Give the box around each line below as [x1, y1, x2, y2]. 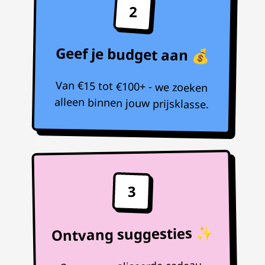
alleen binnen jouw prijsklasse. [54, 94, 209, 112]
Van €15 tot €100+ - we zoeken [56, 77, 208, 95]
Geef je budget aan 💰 [55, 43, 210, 66]
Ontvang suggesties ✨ [51, 222, 214, 245]
